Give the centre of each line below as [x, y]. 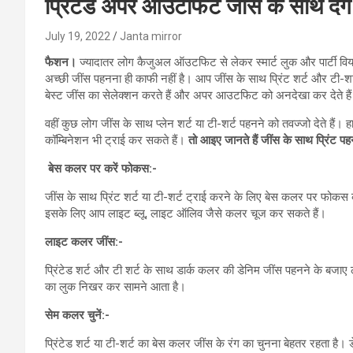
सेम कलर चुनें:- [77, 315]
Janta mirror [151, 36]
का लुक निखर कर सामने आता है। [115, 286]
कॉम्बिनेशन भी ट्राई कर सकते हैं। [117, 140]
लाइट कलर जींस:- [84, 242]
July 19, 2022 [78, 36]
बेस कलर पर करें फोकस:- [102, 168]
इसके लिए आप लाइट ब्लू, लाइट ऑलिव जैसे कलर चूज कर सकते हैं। [186, 213]
